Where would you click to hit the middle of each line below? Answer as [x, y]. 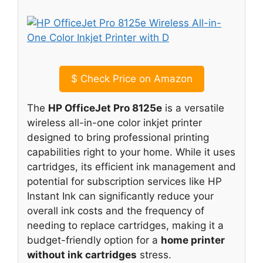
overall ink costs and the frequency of [116, 211]
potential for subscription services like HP [124, 182]
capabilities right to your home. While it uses [131, 152]
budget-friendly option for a [94, 240]
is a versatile [193, 108]
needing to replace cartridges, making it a [125, 226]
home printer [193, 240]
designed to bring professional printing [118, 138]
